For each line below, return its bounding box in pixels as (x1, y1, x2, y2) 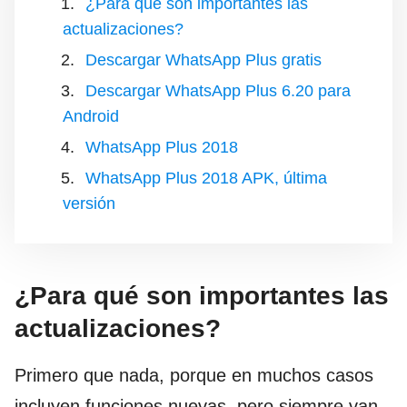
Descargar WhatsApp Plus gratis (85, 51, 322, 70)
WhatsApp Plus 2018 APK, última (85, 169, 327, 188)
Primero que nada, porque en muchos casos (15, 365, 373, 386)
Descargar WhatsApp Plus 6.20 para (85, 82, 351, 101)
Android (63, 107, 119, 126)
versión (63, 194, 115, 213)
